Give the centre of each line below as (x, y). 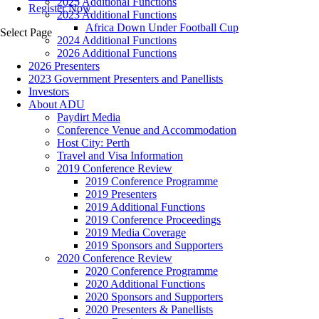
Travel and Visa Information (120, 156)
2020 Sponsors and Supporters (154, 297)
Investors (49, 92)
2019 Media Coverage (136, 233)
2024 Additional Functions (117, 41)
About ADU (57, 105)
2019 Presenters (121, 194)
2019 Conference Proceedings (153, 220)
